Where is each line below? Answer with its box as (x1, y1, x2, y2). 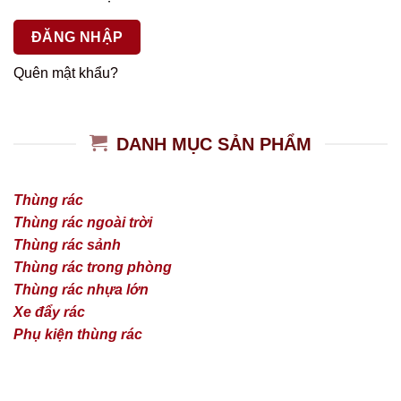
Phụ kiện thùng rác (13, 326, 142, 342)
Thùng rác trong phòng (13, 259, 172, 275)
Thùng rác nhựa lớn (13, 281, 149, 297)
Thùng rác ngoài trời (13, 214, 152, 230)
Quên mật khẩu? (13, 65, 118, 81)
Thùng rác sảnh (13, 236, 121, 252)
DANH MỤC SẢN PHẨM (116, 133, 311, 154)
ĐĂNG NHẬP (30, 30, 124, 46)
